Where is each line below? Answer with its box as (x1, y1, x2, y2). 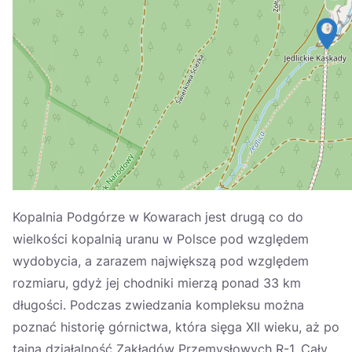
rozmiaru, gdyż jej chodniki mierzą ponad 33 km (13, 275, 301, 291)
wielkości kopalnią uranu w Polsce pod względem (13, 231, 309, 247)
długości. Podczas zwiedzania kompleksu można (13, 297, 304, 313)
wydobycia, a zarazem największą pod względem (13, 253, 309, 269)
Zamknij (12, 42, 58, 57)
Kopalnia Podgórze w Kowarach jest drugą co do (13, 209, 303, 225)
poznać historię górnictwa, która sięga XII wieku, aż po (13, 319, 339, 335)
